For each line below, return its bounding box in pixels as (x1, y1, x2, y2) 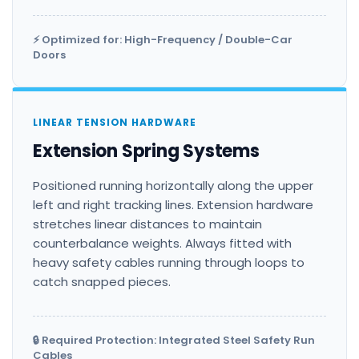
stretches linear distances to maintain (33, 216, 262, 233)
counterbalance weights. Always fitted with (33, 235, 292, 252)
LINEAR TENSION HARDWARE (33, 115, 197, 130)
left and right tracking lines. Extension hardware (33, 196, 313, 214)
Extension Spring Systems (33, 139, 260, 164)
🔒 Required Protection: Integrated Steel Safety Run (33, 333, 315, 349)
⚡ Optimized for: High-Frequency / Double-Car (33, 32, 292, 48)
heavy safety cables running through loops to (33, 254, 305, 272)
